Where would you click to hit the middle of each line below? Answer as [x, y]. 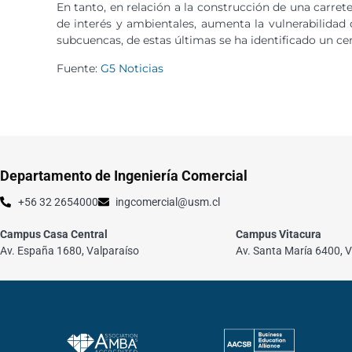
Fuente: [79, 68]
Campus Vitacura [279, 234]
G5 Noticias [132, 68]
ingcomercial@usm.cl [168, 202]
